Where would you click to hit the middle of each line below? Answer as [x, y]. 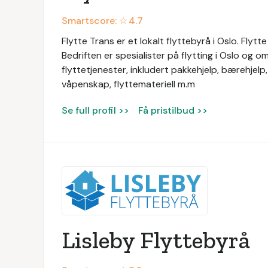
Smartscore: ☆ [95, 21]
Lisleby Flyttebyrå [156, 240]
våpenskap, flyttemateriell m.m [128, 84]
